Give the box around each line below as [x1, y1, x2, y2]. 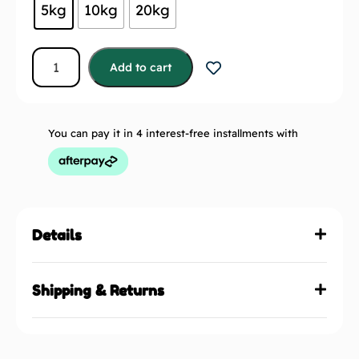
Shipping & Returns [32, 281, 164, 300]
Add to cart [110, 60, 171, 75]
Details [32, 226, 82, 244]
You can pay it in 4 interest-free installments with [48, 127, 298, 140]
